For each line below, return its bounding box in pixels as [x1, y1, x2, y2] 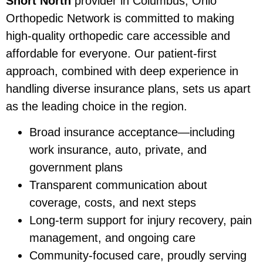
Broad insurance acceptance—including [29, 126, 235, 139]
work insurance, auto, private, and [29, 143, 207, 157]
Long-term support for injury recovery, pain [29, 214, 252, 227]
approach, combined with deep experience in [6, 64, 238, 77]
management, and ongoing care [29, 231, 195, 245]
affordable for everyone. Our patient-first [6, 46, 217, 60]
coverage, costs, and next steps [29, 196, 196, 210]
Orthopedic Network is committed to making [6, 11, 234, 25]
